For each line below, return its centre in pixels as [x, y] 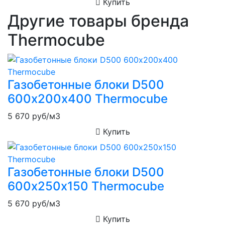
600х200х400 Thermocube [88, 99]
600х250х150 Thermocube [86, 186]
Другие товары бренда [98, 21]
